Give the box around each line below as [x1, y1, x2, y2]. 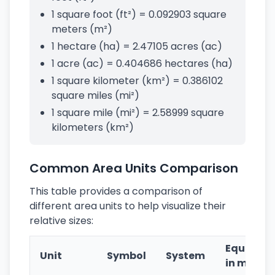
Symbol [107, 249, 146, 263]
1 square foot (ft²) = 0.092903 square [52, 7, 227, 21]
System [166, 249, 205, 263]
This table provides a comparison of [29, 184, 203, 198]
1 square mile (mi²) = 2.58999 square [52, 106, 224, 120]
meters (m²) [52, 22, 112, 36]
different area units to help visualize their [29, 199, 226, 213]
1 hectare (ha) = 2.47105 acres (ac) [52, 39, 222, 53]
